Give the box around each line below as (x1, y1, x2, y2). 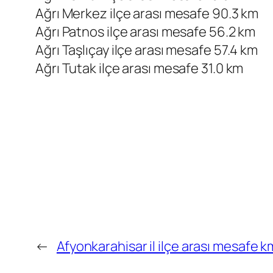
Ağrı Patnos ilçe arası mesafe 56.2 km (35, 23, 256, 41)
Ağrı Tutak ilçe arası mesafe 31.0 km (35, 59, 244, 78)
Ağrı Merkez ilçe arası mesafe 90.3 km (35, 4, 259, 23)
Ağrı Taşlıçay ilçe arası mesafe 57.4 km (35, 41, 258, 60)
